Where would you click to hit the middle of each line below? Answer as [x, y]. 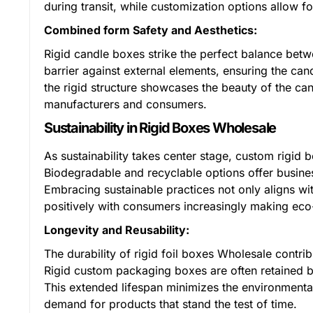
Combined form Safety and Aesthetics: [151, 30]
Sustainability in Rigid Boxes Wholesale [160, 128]
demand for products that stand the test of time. [170, 304]
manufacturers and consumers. [125, 104]
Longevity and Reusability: [117, 230]
